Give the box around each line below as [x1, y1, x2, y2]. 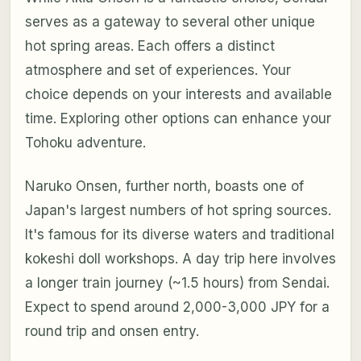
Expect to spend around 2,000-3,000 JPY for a [24, 299, 330, 316]
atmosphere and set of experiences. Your [24, 62, 291, 79]
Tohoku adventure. [24, 135, 146, 151]
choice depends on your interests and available [24, 86, 332, 103]
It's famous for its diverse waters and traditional [24, 226, 334, 243]
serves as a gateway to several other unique [24, 14, 315, 31]
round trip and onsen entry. [24, 323, 199, 340]
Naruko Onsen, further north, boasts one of [24, 178, 304, 195]
